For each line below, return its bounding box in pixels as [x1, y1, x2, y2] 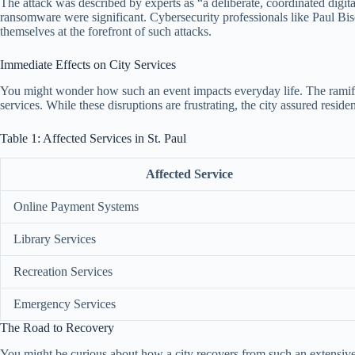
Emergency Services [13, 296, 116, 311]
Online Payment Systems [13, 199, 139, 213]
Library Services [13, 231, 96, 246]
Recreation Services [13, 264, 113, 278]
